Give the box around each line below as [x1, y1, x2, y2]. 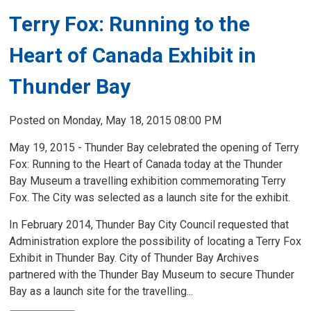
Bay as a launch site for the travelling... [9, 285, 194, 298]
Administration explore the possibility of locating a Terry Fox [9, 235, 302, 248]
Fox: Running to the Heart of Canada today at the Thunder [9, 158, 283, 171]
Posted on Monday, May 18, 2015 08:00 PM [9, 114, 222, 127]
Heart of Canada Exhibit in [9, 43, 257, 67]
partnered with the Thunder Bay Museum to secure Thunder [9, 268, 295, 281]
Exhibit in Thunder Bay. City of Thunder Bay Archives [9, 251, 260, 264]
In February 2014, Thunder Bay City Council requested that [9, 218, 289, 231]
